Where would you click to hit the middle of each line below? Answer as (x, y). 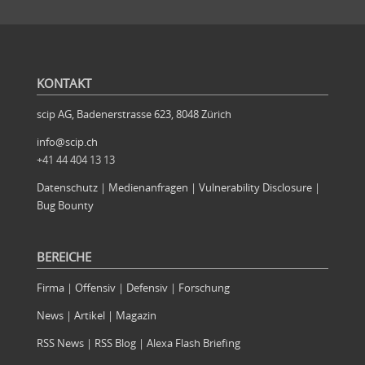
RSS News (60, 343)
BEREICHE (64, 257)
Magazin (136, 315)
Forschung (204, 287)
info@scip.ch (67, 141)
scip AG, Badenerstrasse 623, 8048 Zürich (134, 114)
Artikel (89, 315)
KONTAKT (64, 83)
